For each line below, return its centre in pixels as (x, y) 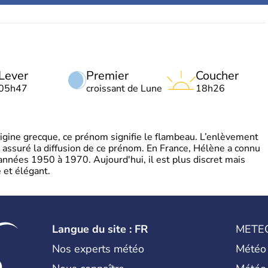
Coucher (217, 76)
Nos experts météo (98, 249)
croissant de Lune (124, 89)
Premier (107, 76)
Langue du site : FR (100, 229)
